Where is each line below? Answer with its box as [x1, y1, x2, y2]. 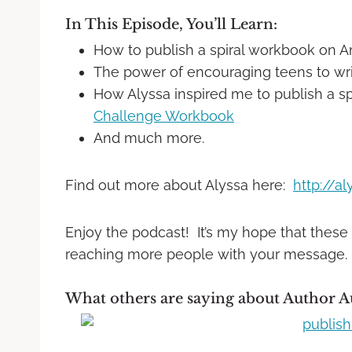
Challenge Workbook [93, 107, 234, 124]
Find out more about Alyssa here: [65, 176, 293, 193]
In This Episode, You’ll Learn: [65, 15, 277, 33]
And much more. [93, 129, 204, 146]
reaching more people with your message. [65, 245, 347, 262]
